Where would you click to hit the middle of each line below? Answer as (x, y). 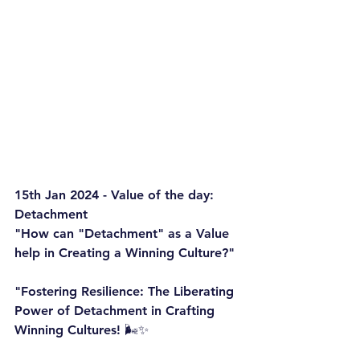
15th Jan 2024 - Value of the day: (116, 195)
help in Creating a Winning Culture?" (125, 253)
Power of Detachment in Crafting (117, 311)
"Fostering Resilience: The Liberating (126, 291)
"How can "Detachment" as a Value (124, 233)
